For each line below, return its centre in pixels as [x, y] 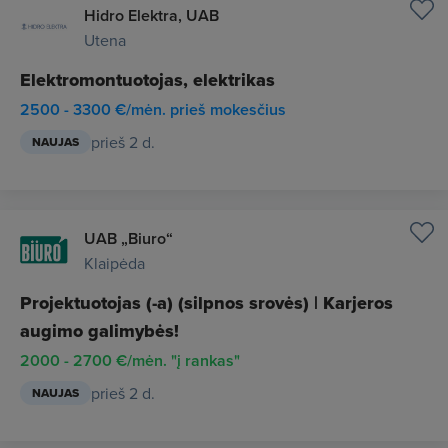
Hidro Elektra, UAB [151, 15]
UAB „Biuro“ [128, 238]
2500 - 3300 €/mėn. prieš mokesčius [153, 109]
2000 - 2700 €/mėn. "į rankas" [130, 360]
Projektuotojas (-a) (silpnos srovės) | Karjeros [206, 303]
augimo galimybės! [99, 331]
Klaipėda [114, 263]
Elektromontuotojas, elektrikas [147, 80]
